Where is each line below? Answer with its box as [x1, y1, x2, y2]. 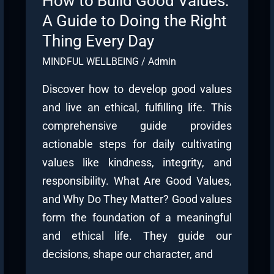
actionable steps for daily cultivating [42, 137, 232, 150]
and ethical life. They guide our [42, 229, 232, 242]
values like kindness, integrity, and [42, 155, 232, 169]
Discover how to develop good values [42, 82, 232, 95]
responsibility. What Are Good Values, [42, 174, 232, 187]
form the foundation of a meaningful [42, 210, 232, 224]
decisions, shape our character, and [42, 247, 213, 261]
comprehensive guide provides [42, 119, 232, 132]
